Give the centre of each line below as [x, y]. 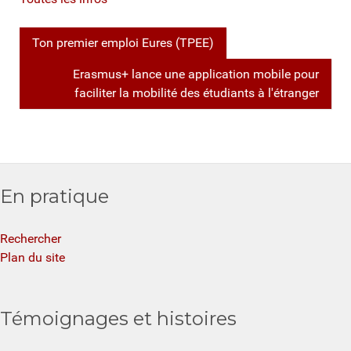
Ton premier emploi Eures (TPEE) [123, 42]
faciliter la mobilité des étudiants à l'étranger [197, 92]
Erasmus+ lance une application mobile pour [196, 74]
